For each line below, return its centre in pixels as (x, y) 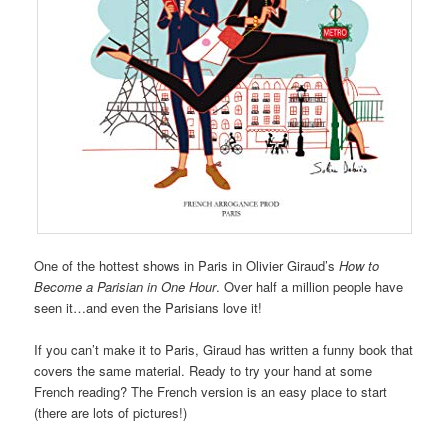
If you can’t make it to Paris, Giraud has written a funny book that (224, 349)
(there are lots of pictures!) (111, 412)
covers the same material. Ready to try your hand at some (203, 370)
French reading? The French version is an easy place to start (211, 391)
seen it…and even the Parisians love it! (148, 307)
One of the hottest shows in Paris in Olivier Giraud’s (187, 265)
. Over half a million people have (310, 286)
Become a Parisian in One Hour (125, 286)
